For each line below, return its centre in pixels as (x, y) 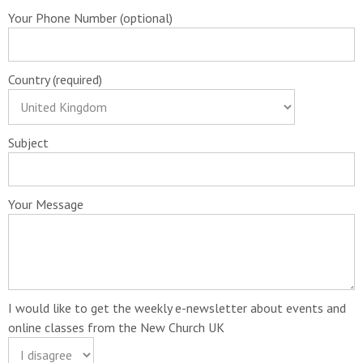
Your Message (46, 205)
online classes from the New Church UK (116, 328)
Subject (28, 143)
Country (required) (55, 80)
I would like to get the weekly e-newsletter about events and (177, 308)
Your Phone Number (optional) (90, 18)
